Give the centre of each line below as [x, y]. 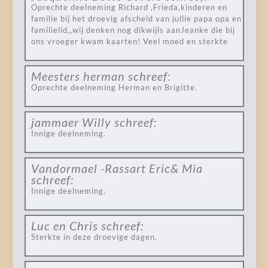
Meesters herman [78, 76]
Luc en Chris [64, 226]
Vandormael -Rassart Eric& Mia [117, 168]
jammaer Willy [71, 122]
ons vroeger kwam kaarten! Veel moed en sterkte [129, 41]
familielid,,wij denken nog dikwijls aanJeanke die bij [133, 30]
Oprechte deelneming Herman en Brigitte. [114, 87]
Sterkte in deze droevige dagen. [94, 237]
